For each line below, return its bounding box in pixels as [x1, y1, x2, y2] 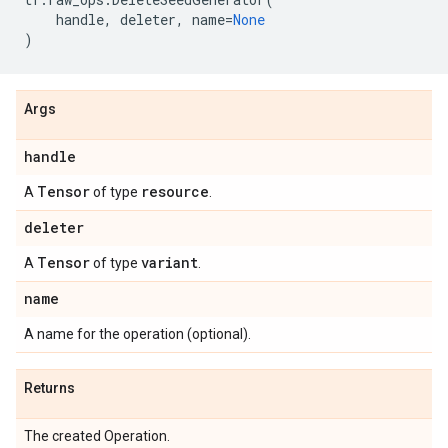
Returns [24, 380, 75, 396]
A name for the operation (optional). [24, 326, 251, 342]
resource [141, 182, 209, 201]
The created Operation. [24, 428, 170, 444]
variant [141, 253, 198, 272]
